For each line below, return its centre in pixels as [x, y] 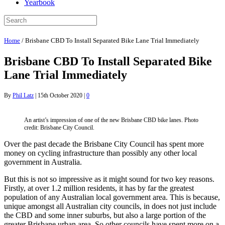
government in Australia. [43, 162]
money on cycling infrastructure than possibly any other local [100, 153]
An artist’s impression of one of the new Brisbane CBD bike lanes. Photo [111, 120]
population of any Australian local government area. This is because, [112, 197]
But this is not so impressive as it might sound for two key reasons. [109, 179]
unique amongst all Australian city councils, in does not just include [110, 206]
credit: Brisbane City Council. [59, 127]
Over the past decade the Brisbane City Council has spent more [104, 144]
